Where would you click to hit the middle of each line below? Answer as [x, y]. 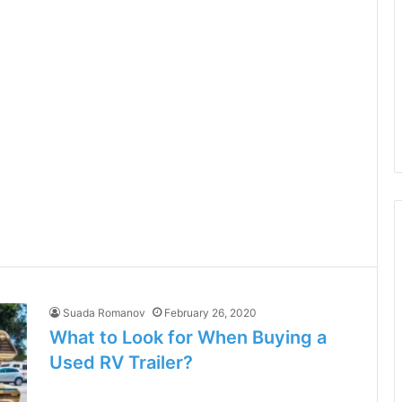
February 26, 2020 [210, 313]
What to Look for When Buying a [188, 337]
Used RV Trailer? [121, 363]
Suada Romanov [104, 313]
